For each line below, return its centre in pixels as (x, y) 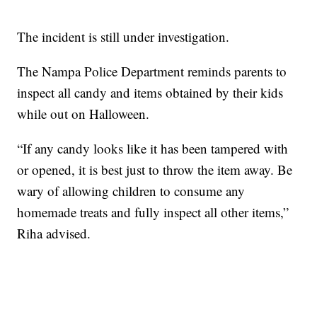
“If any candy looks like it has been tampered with (153, 149)
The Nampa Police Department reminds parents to (152, 71)
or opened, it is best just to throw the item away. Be (155, 170)
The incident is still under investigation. (127, 37)
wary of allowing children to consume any (131, 191)
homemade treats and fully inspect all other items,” (153, 212)
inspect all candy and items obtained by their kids (150, 93)
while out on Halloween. (83, 114)
